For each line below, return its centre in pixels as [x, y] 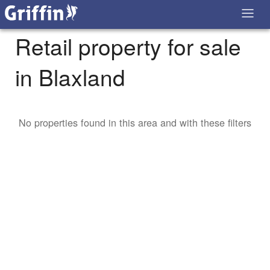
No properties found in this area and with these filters [135, 123]
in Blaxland [70, 77]
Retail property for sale [128, 46]
